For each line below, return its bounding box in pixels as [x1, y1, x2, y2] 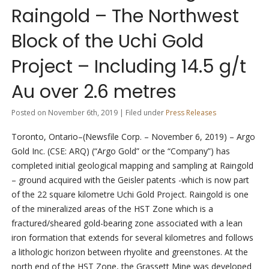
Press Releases [165, 107, 216, 118]
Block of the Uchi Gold [11, 29, 204, 55]
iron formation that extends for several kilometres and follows [11, 232, 253, 244]
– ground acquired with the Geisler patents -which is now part [11, 174, 249, 186]
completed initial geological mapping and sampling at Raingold [11, 160, 253, 172]
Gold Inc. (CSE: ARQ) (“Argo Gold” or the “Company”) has [11, 145, 230, 157]
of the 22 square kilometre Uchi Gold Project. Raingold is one [11, 189, 249, 201]
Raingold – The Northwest [11, 4, 239, 29]
